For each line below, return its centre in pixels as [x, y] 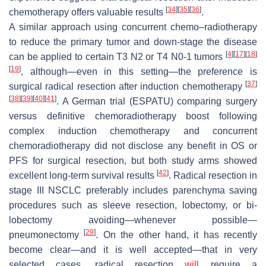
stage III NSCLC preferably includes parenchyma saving [133, 190]
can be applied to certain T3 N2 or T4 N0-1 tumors [117, 56]
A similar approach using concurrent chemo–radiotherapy [133, 27]
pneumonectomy [47, 235]
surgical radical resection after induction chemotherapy [127, 86]
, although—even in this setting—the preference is [139, 71]
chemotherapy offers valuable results [87, 12]
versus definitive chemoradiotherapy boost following [133, 116]
